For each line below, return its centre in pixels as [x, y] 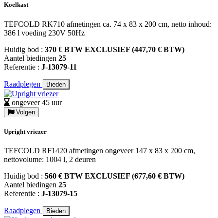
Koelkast [16, 5]
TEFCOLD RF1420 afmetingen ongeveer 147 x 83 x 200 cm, [100, 150]
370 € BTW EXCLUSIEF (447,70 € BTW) [115, 49]
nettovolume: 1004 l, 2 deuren [50, 159]
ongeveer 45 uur [37, 102]
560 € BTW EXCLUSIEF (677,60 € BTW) [115, 176]
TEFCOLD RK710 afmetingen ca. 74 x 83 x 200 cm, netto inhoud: [108, 24]
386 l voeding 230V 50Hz [44, 33]
